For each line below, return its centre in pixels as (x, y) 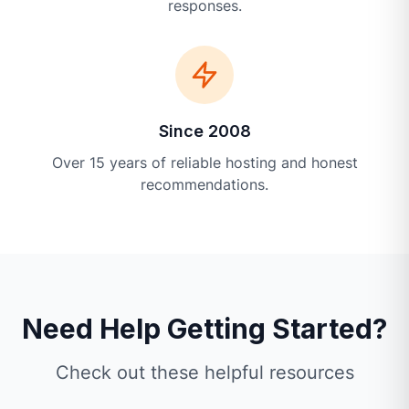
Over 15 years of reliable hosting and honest (204, 163)
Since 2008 (204, 131)
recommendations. (204, 184)
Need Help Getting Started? (204, 329)
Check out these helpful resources (204, 372)
